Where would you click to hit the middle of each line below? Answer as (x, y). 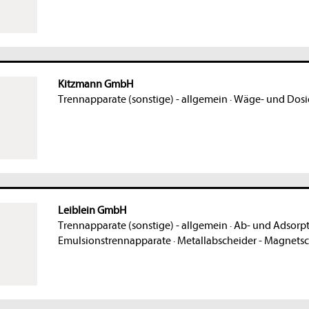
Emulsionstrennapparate (114, 241)
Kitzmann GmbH (95, 84)
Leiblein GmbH (92, 211)
